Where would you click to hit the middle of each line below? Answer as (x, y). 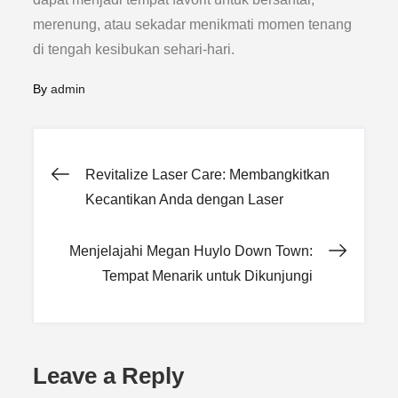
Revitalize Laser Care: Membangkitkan (208, 175)
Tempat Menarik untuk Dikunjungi (207, 276)
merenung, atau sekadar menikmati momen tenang (193, 24)
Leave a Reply (109, 376)
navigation (145, 232)
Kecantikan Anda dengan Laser (185, 199)
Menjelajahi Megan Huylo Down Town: (191, 251)
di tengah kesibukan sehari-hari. (134, 49)
